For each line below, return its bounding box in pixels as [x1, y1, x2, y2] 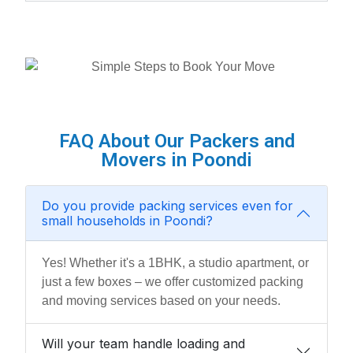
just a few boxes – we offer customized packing [42, 274, 303, 288]
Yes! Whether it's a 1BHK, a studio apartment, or [42, 255, 309, 269]
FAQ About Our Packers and [58, 129, 295, 152]
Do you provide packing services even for [42, 197, 293, 214]
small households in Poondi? [42, 212, 213, 229]
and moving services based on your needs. [42, 293, 281, 307]
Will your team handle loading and [42, 335, 245, 351]
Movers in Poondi [101, 148, 252, 171]
